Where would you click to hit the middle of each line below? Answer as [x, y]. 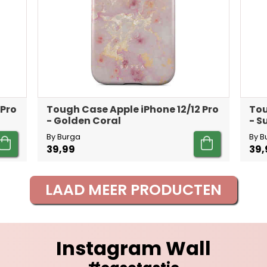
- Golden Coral [84, 121]
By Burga [64, 137]
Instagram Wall [133, 249]
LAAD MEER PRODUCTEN [133, 190]
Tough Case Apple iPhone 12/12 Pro [133, 110]
